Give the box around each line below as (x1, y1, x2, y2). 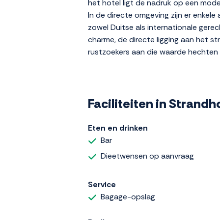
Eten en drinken (88, 123, 148, 134)
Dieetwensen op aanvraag (101, 151, 194, 162)
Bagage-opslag (101, 191, 155, 202)
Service (88, 179, 116, 190)
